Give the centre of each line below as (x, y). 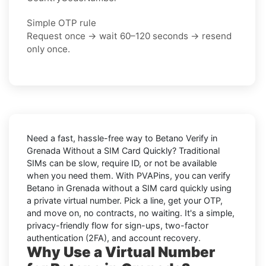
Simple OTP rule (61, 23)
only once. (50, 49)
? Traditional (196, 150)
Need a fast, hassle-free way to (91, 138)
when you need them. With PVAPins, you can (118, 175)
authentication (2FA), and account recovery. (114, 237)
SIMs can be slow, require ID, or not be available (122, 163)
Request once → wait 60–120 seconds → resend (129, 36)
